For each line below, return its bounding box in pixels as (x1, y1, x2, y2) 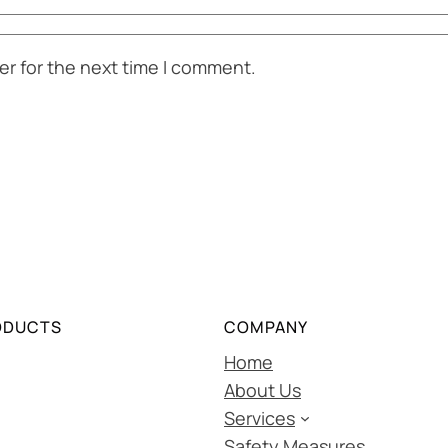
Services (224, 405, 295, 430)
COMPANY (224, 315, 308, 338)
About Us (224, 377, 301, 402)
